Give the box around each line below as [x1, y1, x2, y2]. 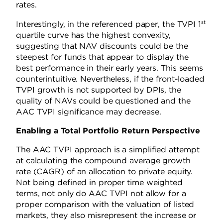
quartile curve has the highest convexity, [16, 30, 171, 40]
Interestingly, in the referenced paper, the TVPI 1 [16, 19, 201, 29]
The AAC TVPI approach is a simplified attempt [16, 145, 200, 155]
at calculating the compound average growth [16, 156, 191, 166]
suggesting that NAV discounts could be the [16, 41, 188, 51]
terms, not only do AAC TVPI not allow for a [16, 189, 186, 199]
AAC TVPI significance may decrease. [16, 107, 161, 117]
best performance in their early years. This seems [16, 63, 204, 73]
